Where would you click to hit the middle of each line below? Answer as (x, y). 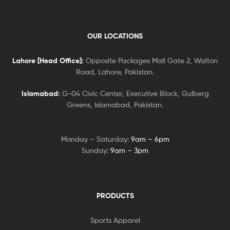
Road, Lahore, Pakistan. (115, 72)
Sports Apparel (115, 220)
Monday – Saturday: (96, 139)
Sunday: (96, 150)
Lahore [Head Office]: (48, 61)
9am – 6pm (150, 139)
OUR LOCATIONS (115, 36)
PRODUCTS (115, 196)
